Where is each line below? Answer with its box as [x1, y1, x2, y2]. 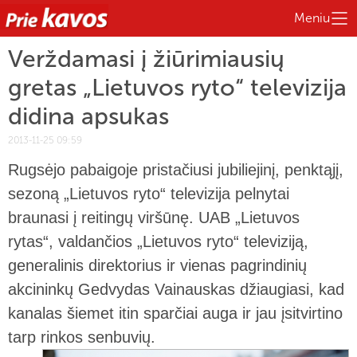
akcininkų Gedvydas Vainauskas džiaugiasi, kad [8, 280, 344, 298]
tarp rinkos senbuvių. [8, 328, 155, 346]
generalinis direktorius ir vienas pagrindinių [8, 257, 307, 274]
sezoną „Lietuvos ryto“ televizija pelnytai [8, 185, 289, 202]
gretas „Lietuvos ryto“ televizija [8, 73, 347, 102]
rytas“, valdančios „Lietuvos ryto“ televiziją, [8, 233, 308, 250]
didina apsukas [8, 102, 169, 131]
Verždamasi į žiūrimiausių [8, 45, 284, 73]
